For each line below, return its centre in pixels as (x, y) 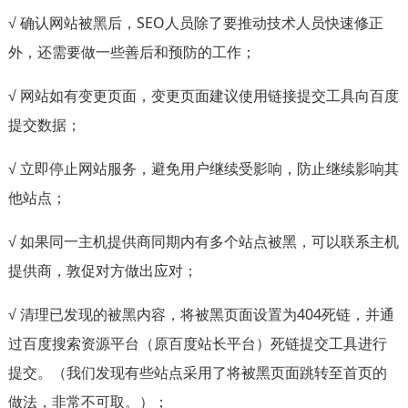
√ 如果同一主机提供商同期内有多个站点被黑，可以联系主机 (203, 241)
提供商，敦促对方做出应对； (102, 270)
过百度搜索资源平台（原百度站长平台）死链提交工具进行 (197, 343)
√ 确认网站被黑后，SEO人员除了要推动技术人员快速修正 (195, 22)
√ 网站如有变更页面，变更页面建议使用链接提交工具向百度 (203, 95)
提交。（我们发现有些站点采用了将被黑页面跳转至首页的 (197, 372)
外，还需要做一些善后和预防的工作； (132, 51)
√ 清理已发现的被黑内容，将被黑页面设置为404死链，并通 (201, 314)
